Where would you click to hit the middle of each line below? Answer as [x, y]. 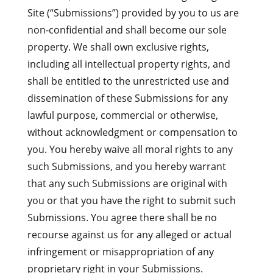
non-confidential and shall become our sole [127, 30]
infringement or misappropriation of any [120, 252]
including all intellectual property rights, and [129, 64]
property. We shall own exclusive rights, [118, 47]
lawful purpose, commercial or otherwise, [122, 115]
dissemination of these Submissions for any [127, 98]
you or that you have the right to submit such [131, 200]
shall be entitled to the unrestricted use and [128, 81]
